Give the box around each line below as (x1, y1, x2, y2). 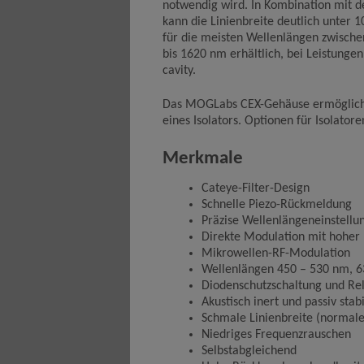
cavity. (162, 64, 196, 78)
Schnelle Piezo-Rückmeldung (201, 197, 352, 211)
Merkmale (162, 149, 243, 169)
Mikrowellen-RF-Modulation (201, 246, 350, 260)
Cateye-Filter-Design (201, 181, 310, 195)
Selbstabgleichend (201, 344, 297, 357)
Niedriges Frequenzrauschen (201, 327, 351, 341)
